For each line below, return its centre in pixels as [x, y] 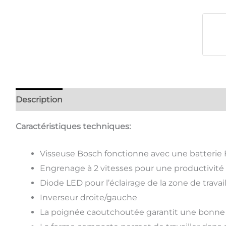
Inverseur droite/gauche [88, 198]
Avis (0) [85, 99]
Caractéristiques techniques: [74, 126]
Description [39, 99]
